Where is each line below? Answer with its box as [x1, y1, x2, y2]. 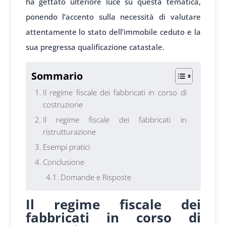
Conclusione [42, 156, 84, 167]
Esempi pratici [42, 141, 90, 152]
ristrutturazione [42, 126, 96, 137]
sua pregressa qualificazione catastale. [25, 41, 164, 52]
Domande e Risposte [61, 172, 131, 182]
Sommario [31, 69, 83, 83]
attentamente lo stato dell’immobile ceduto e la [25, 26, 201, 37]
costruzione [42, 99, 83, 109]
